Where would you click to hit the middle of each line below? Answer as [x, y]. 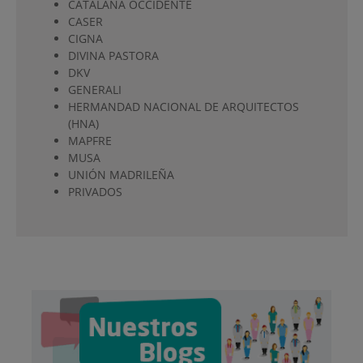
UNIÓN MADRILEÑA [121, 174]
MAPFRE [90, 140]
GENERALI [94, 89]
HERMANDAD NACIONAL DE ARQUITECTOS [183, 106]
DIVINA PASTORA [113, 55]
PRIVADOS [95, 191]
